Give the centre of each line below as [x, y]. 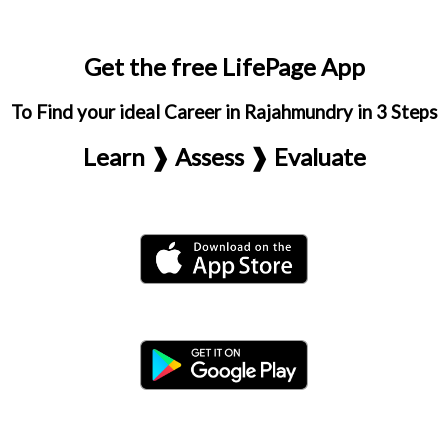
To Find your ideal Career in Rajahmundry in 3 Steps [224, 112]
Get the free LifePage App [224, 66]
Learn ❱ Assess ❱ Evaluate [224, 156]
